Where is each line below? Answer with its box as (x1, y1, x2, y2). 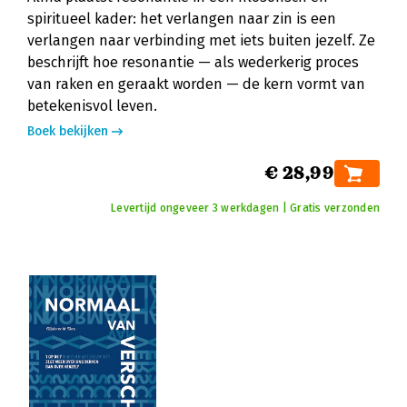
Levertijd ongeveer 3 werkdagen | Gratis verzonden (111, 202, 380, 214)
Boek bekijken (27, 124, 108, 139)
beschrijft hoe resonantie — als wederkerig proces (27, 54, 359, 71)
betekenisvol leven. (27, 97, 157, 114)
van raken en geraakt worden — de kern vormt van (27, 75, 365, 93)
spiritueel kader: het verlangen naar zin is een (27, 10, 336, 27)
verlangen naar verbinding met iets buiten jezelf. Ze (27, 32, 375, 49)
